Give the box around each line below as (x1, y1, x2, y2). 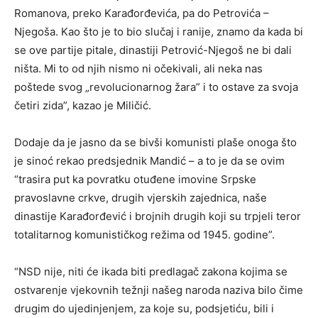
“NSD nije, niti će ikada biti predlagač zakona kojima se (14, 264, 287, 278)
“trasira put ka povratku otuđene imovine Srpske (14, 172, 256, 186)
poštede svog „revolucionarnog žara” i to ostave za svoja (14, 79, 298, 94)
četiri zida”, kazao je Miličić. (14, 98, 151, 112)
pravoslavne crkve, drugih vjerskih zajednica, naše (14, 190, 267, 204)
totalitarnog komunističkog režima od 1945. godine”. (14, 227, 275, 241)
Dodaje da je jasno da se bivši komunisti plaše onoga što (14, 135, 297, 149)
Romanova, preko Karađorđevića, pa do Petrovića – (14, 6, 269, 20)
